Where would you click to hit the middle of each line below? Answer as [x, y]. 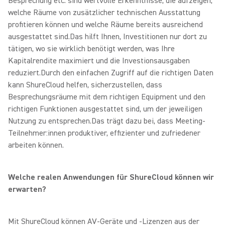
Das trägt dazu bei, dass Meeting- [148, 121]
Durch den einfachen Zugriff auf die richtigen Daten [127, 73]
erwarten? [27, 189]
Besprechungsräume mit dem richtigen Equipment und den [107, 97]
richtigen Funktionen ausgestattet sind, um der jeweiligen [105, 109]
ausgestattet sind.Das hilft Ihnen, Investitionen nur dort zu [107, 37]
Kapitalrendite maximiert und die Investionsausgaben [99, 61]
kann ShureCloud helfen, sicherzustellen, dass [85, 85]
